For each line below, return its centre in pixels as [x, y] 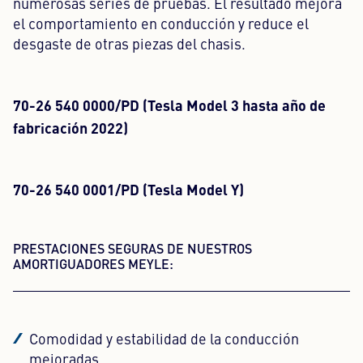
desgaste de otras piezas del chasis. [129, 46]
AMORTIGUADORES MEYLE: [93, 264]
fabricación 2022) [70, 127]
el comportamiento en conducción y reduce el [161, 26]
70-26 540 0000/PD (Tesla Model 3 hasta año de [169, 105]
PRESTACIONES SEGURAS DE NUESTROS [132, 248]
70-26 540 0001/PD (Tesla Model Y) [128, 189]
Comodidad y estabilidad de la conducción [164, 341]
